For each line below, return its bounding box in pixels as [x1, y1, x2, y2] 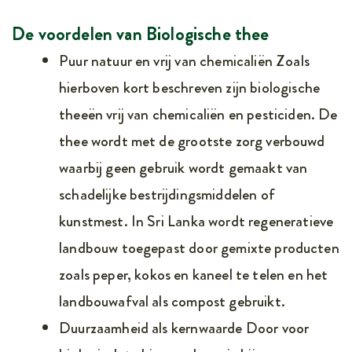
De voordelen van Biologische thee [12, 20, 269, 47]
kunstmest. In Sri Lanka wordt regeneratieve [59, 209, 334, 233]
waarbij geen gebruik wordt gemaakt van [59, 156, 308, 179]
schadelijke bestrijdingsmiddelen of [59, 182, 275, 206]
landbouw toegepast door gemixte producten [59, 236, 339, 259]
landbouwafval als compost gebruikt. [59, 289, 285, 313]
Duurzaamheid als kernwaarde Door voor [59, 316, 310, 339]
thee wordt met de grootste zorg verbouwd [59, 129, 325, 152]
